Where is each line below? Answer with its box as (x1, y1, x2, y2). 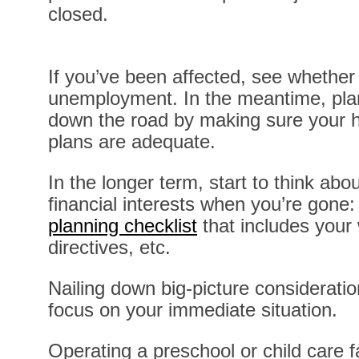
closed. (48, 3, 108, 26)
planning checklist (48, 215, 197, 237)
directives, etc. (48, 236, 171, 259)
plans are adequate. (48, 131, 221, 153)
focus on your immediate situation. (48, 299, 337, 321)
